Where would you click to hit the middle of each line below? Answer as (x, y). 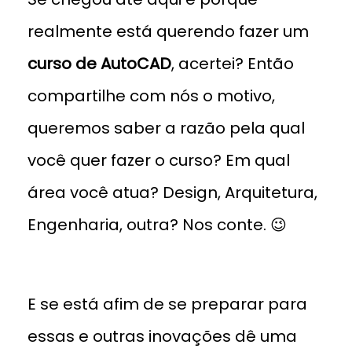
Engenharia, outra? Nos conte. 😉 (157, 224)
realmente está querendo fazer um (168, 31)
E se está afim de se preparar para (167, 304)
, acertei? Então (233, 63)
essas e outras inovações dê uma (162, 336)
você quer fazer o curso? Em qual (159, 160)
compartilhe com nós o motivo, (151, 95)
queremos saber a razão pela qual (166, 128)
